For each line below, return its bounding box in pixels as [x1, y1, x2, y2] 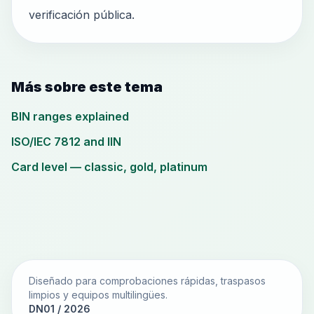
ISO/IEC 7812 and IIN [11, 135, 121, 149]
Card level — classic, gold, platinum [11, 160, 207, 174]
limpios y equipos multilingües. [29, 289, 168, 301]
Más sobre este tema [11, 78, 163, 95]
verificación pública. [29, 8, 135, 22]
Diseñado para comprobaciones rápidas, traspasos [29, 275, 266, 287]
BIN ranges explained [11, 109, 129, 123]
